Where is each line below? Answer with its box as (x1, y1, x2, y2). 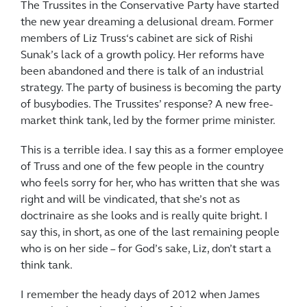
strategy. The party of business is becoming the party (21, 83, 281, 95)
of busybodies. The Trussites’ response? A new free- (21, 99, 273, 111)
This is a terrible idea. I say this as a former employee (21, 145, 284, 157)
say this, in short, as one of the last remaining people (21, 228, 280, 239)
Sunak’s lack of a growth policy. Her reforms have (21, 50, 265, 62)
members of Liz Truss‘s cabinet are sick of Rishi (21, 34, 253, 45)
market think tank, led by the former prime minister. (21, 116, 275, 127)
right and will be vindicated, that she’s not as (21, 195, 240, 206)
